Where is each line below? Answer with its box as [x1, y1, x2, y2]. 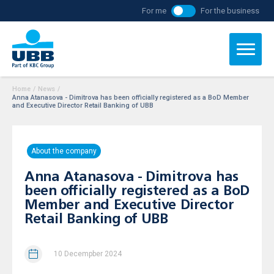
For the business [201, 6, 260, 15]
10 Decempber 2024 [54, 250, 122, 258]
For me [142, 6, 167, 15]
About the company [31, 147, 97, 155]
